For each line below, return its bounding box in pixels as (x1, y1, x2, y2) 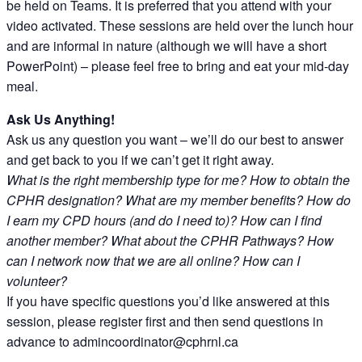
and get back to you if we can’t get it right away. (6, 149, 274, 169)
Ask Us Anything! (6, 109, 115, 128)
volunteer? (6, 271, 67, 290)
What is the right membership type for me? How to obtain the (6, 170, 350, 189)
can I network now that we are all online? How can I (6, 250, 300, 270)
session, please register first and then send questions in (6, 311, 323, 330)
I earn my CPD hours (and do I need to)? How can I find (6, 210, 322, 229)
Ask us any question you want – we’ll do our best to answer (6, 129, 343, 149)
